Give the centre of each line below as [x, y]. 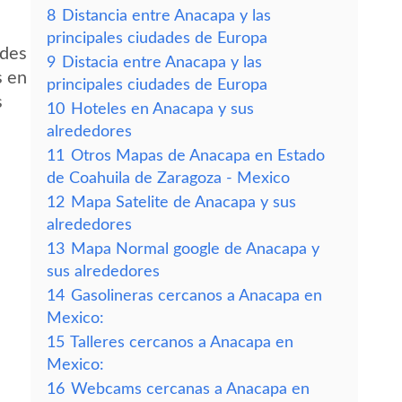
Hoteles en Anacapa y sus [162, 109]
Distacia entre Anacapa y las [162, 62]
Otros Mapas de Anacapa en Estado [198, 156]
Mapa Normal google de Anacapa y [195, 249]
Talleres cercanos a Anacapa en [182, 342]
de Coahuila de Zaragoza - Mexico [168, 178]
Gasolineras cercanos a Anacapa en [197, 296]
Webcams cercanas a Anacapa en [190, 389]
